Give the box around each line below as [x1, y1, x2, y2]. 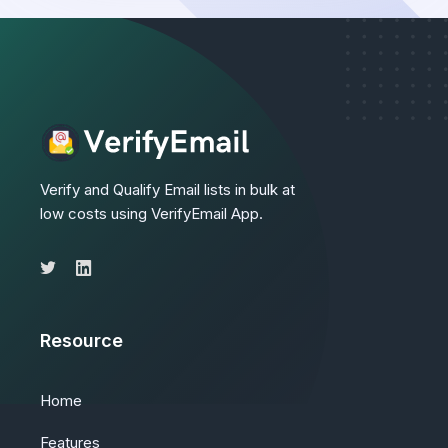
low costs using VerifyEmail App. [40, 204, 263, 224]
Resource [40, 330, 123, 352]
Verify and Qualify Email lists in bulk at [40, 180, 295, 200]
